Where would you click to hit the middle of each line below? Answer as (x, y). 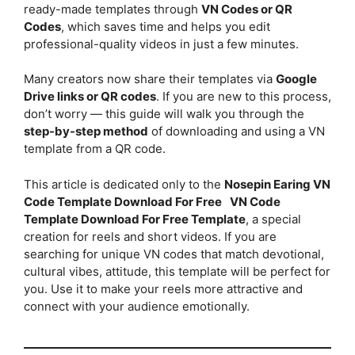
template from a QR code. (95, 149)
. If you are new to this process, (244, 97)
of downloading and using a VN (237, 132)
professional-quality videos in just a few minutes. (161, 44)
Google (296, 79)
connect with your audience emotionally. (137, 306)
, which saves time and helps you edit (166, 26)
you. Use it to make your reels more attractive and (163, 288)
